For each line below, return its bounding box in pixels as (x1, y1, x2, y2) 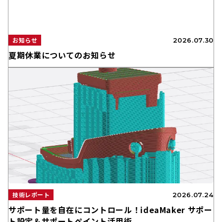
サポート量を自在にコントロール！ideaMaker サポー (8, 204, 213, 216)
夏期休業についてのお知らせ (8, 49, 116, 61)
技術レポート (12, 190, 50, 199)
